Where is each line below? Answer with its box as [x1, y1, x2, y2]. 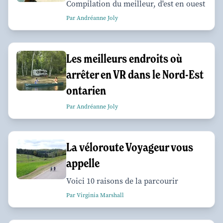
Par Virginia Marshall [66, 191, 124, 200]
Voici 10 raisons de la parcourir [66, 176, 178, 187]
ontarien [66, 83, 106, 98]
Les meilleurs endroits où [66, 51, 182, 66]
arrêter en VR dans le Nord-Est [66, 67, 204, 82]
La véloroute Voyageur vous [66, 140, 193, 155]
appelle [66, 156, 100, 171]
